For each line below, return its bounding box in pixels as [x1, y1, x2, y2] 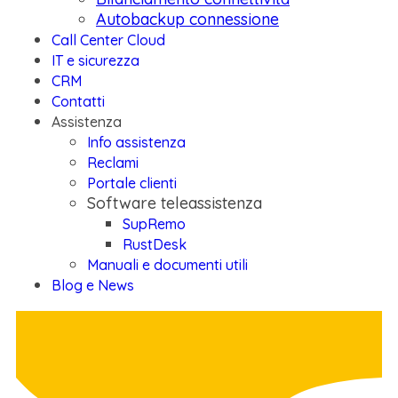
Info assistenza [87, 133, 186, 151]
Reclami [87, 154, 139, 171]
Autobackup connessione [96, 9, 279, 29]
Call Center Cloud [52, 31, 165, 49]
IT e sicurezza [52, 52, 139, 69]
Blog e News [52, 276, 134, 294]
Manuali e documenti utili [87, 256, 248, 274]
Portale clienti [87, 174, 177, 192]
